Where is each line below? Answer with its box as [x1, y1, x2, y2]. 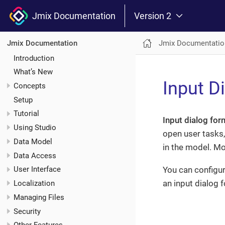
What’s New [14, 67, 53, 77]
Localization [14, 179, 55, 188]
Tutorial [14, 109, 39, 119]
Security [14, 206, 41, 216]
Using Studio [14, 123, 56, 133]
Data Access [14, 151, 56, 160]
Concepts [14, 81, 46, 90]
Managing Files [14, 192, 64, 202]
